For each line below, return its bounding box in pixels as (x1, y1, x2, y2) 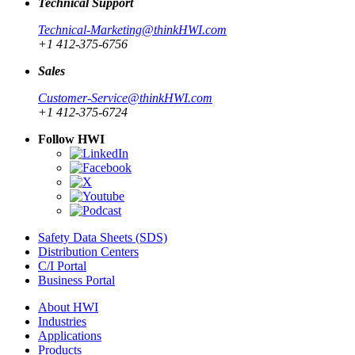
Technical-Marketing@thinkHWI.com (38, 22, 227, 36)
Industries (38, 314, 86, 328)
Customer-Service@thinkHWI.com (38, 90, 212, 105)
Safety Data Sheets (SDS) (38, 230, 167, 244)
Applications (38, 328, 101, 342)
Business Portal (38, 273, 115, 287)
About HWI (38, 300, 98, 314)
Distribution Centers (38, 244, 139, 258)
